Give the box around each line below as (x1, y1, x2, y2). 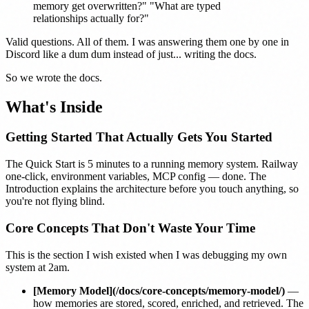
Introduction (6, 183, 59, 195)
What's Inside (6, 97, 103, 116)
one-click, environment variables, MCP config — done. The (6, 170, 266, 183)
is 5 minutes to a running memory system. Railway (75, 158, 298, 170)
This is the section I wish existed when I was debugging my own (6, 248, 287, 261)
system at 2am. (6, 261, 70, 273)
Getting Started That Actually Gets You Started (6, 130, 272, 145)
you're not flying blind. (6, 195, 105, 208)
